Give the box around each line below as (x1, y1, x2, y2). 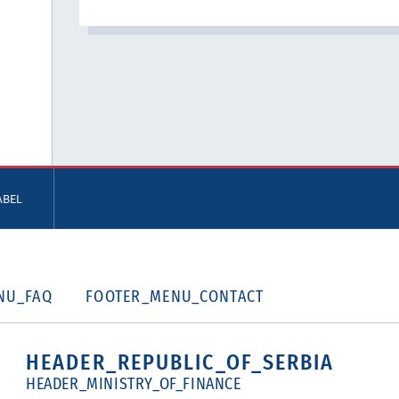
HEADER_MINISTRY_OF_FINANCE (26, 374, 241, 394)
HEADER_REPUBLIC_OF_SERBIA (26, 350, 335, 375)
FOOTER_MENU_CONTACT (85, 287, 265, 306)
